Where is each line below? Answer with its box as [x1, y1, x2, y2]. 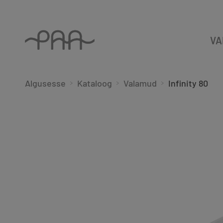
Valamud [123, 78, 157, 89]
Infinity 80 [168, 78, 208, 89]
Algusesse [25, 78, 66, 89]
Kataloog [77, 78, 112, 89]
